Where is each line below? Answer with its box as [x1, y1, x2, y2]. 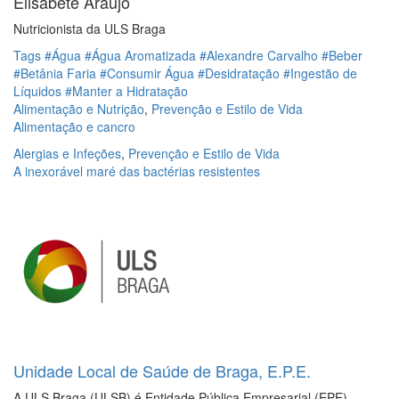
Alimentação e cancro [13, 117, 135, 135]
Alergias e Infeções [13, 143, 121, 162]
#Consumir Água [100, 63, 198, 82]
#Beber [322, 45, 362, 64]
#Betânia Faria [13, 63, 100, 82]
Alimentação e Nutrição [13, 99, 144, 118]
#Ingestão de [283, 63, 357, 82]
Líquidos [13, 81, 65, 100]
